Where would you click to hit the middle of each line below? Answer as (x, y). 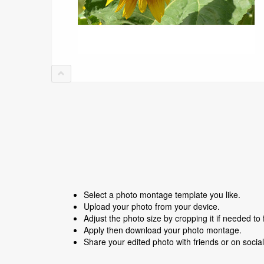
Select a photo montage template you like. (162, 194)
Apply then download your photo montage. (163, 230)
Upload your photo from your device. (152, 206)
